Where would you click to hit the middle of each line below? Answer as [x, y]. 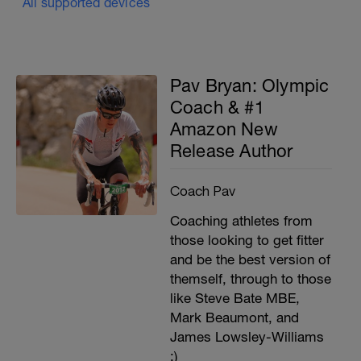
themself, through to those [250, 278]
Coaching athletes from [241, 220]
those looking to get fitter [247, 240]
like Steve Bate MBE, [234, 298]
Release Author [231, 150]
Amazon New [224, 129]
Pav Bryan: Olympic [249, 85]
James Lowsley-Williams [247, 336]
